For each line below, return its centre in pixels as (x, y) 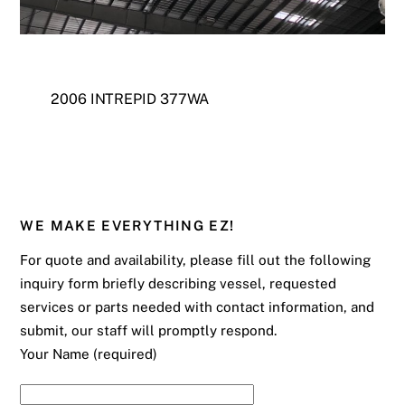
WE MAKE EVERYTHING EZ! (127, 226)
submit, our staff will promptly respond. (149, 330)
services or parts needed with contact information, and (198, 306)
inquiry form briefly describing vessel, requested (179, 283)
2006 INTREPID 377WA (130, 99)
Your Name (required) (89, 353)
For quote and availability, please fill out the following (196, 259)
